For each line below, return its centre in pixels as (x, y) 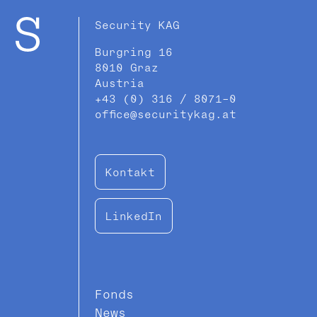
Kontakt (130, 172)
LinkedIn (134, 216)
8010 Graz (127, 68)
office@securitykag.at (166, 114)
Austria (120, 83)
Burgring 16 (134, 52)
